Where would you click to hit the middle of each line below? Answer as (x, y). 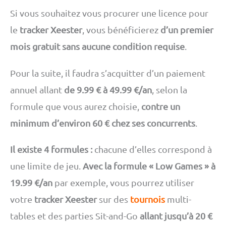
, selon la (169, 89)
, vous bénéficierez (121, 29)
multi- (178, 199)
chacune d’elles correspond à (152, 149)
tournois (148, 199)
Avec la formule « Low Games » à (149, 166)
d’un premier (187, 29)
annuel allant (37, 89)
